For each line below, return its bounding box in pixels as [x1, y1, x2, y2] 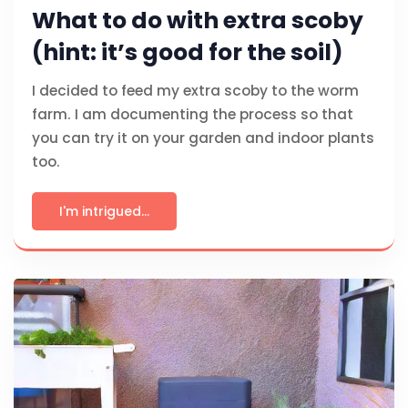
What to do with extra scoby [32, 5, 363, 37]
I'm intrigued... [59, 202, 149, 221]
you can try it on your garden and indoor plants [32, 128, 374, 148]
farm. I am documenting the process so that [32, 105, 353, 125]
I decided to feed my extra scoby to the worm [32, 81, 359, 101]
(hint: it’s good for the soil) [32, 36, 343, 69]
